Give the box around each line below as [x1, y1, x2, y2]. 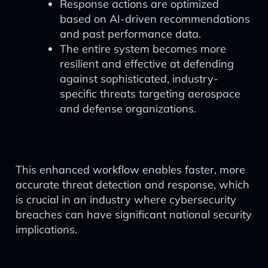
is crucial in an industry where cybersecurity [16, 193, 236, 206]
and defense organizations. [60, 102, 196, 115]
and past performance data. [60, 27, 201, 41]
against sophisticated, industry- [60, 72, 218, 86]
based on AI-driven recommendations [60, 12, 250, 26]
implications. [16, 223, 77, 236]
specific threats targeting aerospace [60, 87, 240, 100]
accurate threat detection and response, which [16, 178, 249, 191]
